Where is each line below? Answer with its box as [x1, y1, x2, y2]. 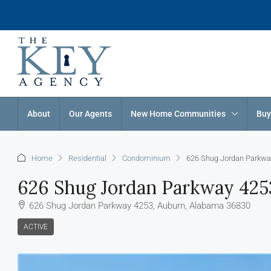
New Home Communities [131, 109, 226, 119]
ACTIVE [24, 223, 48, 231]
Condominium [122, 153, 171, 163]
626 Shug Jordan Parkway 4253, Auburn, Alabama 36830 [29, 200, 250, 211]
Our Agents [69, 109, 112, 119]
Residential [68, 153, 106, 163]
